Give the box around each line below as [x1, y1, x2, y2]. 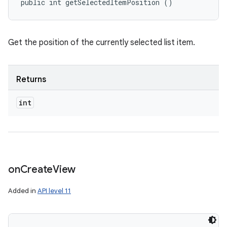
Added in [8, 186, 37, 195]
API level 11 [37, 186, 71, 195]
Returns [16, 74, 46, 85]
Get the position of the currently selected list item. [8, 37, 195, 48]
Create [20, 163, 53, 176]
